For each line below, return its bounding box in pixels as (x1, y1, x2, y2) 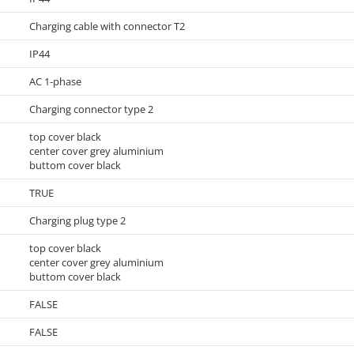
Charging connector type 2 (29, 102, 153, 116)
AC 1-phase (29, 74, 81, 88)
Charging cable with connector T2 (29, 19, 185, 33)
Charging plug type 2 (29, 213, 126, 228)
